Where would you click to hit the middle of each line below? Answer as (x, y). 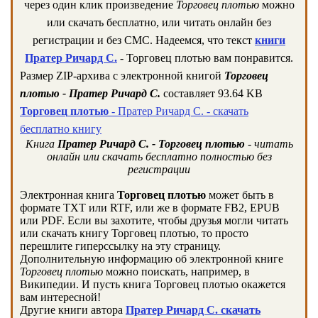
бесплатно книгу (61, 129)
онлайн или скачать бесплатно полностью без (159, 157)
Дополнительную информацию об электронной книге (152, 259)
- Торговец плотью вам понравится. (205, 58)
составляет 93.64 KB (212, 93)
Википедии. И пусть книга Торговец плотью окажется (153, 284)
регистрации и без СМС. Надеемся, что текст (144, 40)
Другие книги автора (73, 310)
